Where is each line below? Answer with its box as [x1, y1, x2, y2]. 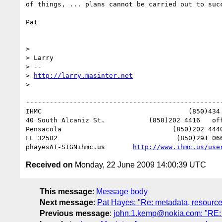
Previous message [40, 209, 110, 218]
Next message [40, 198, 93, 207]
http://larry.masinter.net [34, 71, 133, 79]
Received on [26, 160, 73, 169]
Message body [96, 187, 148, 196]
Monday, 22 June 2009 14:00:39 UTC [73, 160, 206, 169]
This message [40, 187, 92, 196]
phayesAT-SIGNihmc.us [26, 143, 133, 151]
